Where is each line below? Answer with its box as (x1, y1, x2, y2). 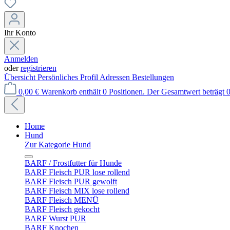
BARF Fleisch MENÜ (25, 196, 99, 204)
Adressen (100, 73, 132, 82)
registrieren (21, 64, 56, 72)
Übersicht (4, 73, 37, 82)
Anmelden (4, 54, 38, 63)
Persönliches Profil (37, 73, 100, 82)
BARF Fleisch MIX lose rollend (25, 186, 129, 195)
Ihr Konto (4, 28, 36, 37)
